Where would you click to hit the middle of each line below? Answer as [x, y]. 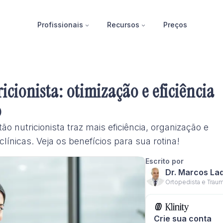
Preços [175, 24]
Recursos [123, 24]
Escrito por [165, 161]
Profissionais [60, 24]
